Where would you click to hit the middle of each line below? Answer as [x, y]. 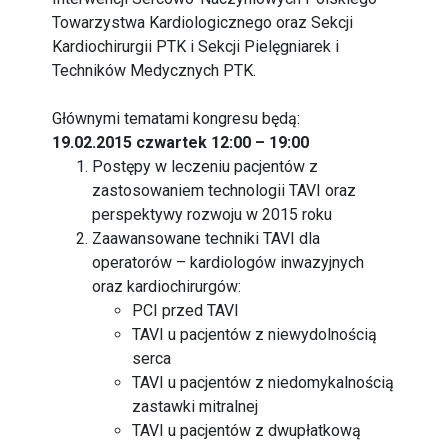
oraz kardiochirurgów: [167, 286]
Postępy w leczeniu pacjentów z [205, 166]
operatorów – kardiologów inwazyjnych [228, 262]
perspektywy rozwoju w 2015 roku [212, 214]
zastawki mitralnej [195, 406]
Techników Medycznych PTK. [154, 70]
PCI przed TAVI [186, 310]
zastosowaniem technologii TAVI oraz [224, 190]
